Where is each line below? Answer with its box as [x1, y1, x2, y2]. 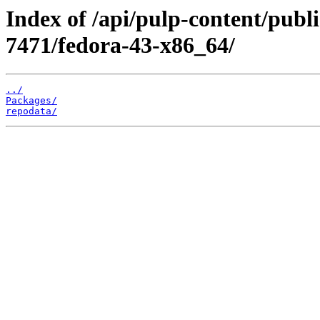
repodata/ [6, 106, 57, 117]
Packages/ [6, 95, 57, 106]
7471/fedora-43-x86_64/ [6, 32, 235, 58]
